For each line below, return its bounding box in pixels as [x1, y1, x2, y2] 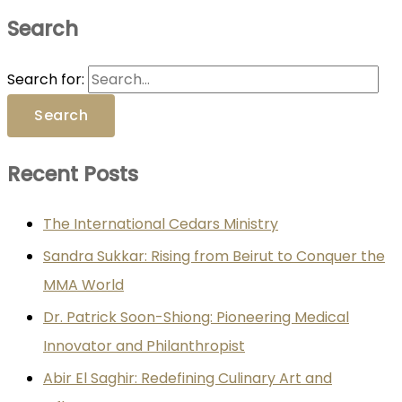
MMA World [43, 275, 124, 296]
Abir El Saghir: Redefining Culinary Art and [43, 368, 332, 389]
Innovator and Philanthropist [43, 336, 245, 357]
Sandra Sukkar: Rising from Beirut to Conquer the [43, 246, 385, 267]
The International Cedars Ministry [43, 214, 278, 235]
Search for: [7, 69, 84, 91]
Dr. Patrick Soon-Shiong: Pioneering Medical [43, 307, 349, 328]
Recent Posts [7, 159, 138, 188]
